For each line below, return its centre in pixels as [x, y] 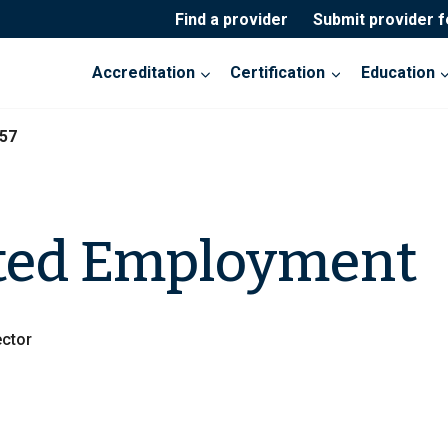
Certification [278, 73]
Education [397, 73]
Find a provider [231, 19]
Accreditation [144, 73]
